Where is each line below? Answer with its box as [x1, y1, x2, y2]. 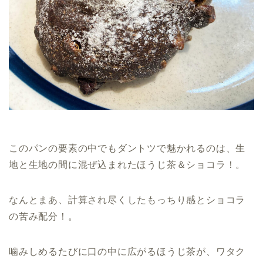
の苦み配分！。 [9, 211, 78, 222]
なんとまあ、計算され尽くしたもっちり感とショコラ [9, 195, 246, 205]
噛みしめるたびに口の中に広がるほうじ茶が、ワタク [9, 247, 246, 257]
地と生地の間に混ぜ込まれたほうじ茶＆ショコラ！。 [9, 160, 246, 170]
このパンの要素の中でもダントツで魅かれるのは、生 [9, 143, 246, 154]
